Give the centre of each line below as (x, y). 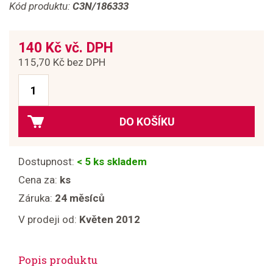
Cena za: (39, 180)
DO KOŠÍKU (147, 122)
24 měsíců (80, 198)
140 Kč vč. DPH (66, 48)
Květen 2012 (110, 219)
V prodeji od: (49, 219)
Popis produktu (58, 260)
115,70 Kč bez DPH (62, 62)
